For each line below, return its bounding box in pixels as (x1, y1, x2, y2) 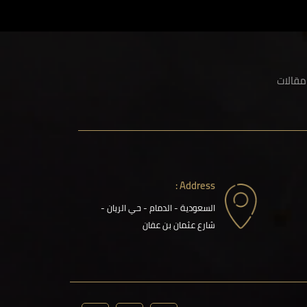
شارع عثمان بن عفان (143, 217, 216, 233)
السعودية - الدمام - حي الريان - (101, 199, 216, 216)
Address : (180, 175, 216, 195)
